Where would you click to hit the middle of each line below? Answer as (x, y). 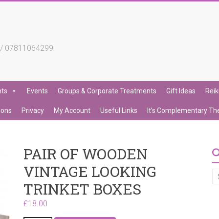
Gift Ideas (181, 91)
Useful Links (119, 110)
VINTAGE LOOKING (90, 171)
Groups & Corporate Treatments (107, 91)
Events (37, 91)
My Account (72, 110)
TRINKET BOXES (83, 189)
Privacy (33, 110)
